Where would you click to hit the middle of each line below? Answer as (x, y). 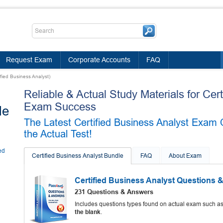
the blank (88, 212)
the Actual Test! (58, 134)
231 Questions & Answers (114, 192)
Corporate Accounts (99, 60)
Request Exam (29, 60)
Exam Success (60, 107)
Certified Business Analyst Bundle (78, 156)
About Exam (185, 156)
